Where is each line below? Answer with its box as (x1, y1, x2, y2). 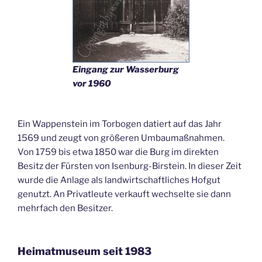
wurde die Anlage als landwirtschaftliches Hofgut (18, 174, 220, 185)
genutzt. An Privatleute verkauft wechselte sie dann (18, 188, 231, 199)
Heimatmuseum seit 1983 (18, 245, 151, 257)
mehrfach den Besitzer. (18, 202, 113, 213)
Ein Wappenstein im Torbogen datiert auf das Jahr (18, 118, 222, 129)
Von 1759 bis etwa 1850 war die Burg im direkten (18, 146, 219, 157)
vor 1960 (73, 78, 111, 89)
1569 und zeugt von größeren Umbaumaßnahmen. (18, 132, 225, 143)
